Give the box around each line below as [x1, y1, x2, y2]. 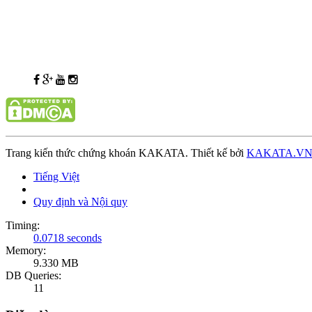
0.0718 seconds [33, 232, 102, 244]
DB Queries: [6, 270, 61, 282]
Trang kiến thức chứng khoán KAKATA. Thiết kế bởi [6, 147, 247, 159]
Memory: [6, 244, 46, 257]
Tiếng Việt [33, 171, 79, 183]
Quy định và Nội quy [33, 196, 127, 208]
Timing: [6, 219, 40, 232]
